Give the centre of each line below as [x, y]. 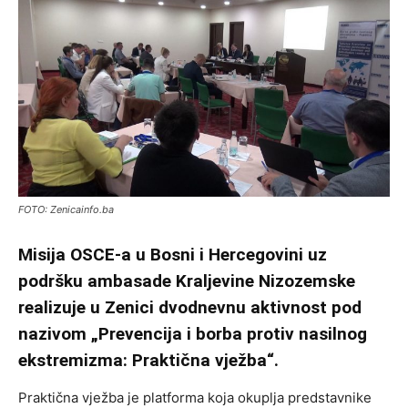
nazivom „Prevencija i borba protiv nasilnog [193, 333]
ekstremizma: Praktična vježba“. [148, 360]
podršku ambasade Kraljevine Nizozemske [187, 280]
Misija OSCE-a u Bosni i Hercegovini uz [173, 254]
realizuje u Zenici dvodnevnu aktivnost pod [190, 307]
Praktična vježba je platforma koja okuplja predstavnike [195, 397]
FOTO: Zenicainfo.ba [66, 209]
